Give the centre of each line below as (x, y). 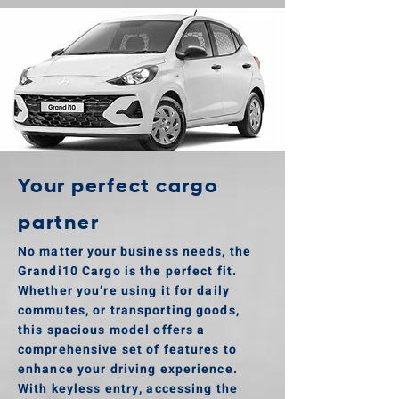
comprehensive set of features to (127, 350)
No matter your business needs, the (135, 252)
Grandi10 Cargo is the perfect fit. (128, 271)
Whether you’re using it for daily (124, 291)
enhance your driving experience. (128, 369)
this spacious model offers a (112, 330)
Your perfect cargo (118, 187)
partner (59, 224)
